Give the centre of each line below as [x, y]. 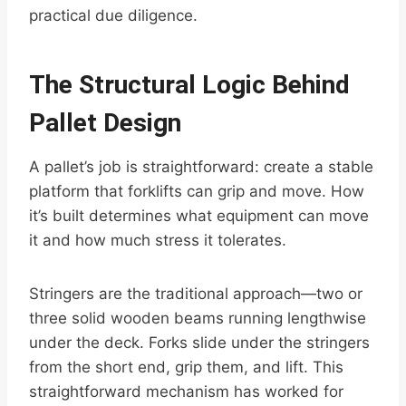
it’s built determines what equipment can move [199, 216]
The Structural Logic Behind [189, 85]
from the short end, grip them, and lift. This [186, 367]
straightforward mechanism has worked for [186, 392]
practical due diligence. [113, 16]
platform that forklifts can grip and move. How [197, 192]
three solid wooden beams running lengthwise [198, 319]
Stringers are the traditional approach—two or [196, 294]
